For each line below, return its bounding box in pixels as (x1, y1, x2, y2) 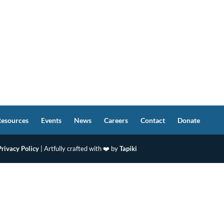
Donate (177, 116, 200, 124)
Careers (104, 116, 128, 124)
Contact (140, 116, 165, 124)
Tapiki (119, 144, 137, 152)
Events (41, 116, 62, 124)
